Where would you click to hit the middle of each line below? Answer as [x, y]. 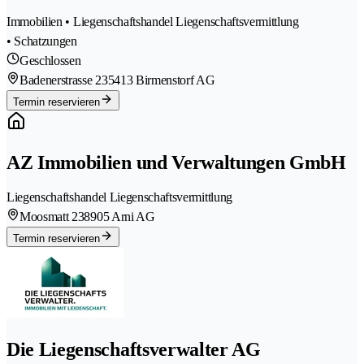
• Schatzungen [42, 41]
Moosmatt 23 [52, 217]
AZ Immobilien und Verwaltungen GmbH [176, 162]
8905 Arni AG [119, 217]
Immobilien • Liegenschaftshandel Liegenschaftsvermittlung [153, 21]
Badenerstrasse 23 [64, 80]
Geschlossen [50, 60]
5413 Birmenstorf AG [161, 80]
